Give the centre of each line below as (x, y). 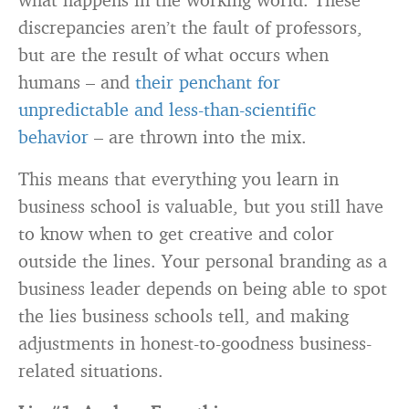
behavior (53, 136)
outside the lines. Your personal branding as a (203, 261)
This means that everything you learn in (178, 178)
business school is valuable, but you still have (201, 206)
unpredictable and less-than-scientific (167, 109)
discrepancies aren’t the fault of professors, (190, 27)
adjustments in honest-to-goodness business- (195, 343)
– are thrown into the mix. (198, 136)
